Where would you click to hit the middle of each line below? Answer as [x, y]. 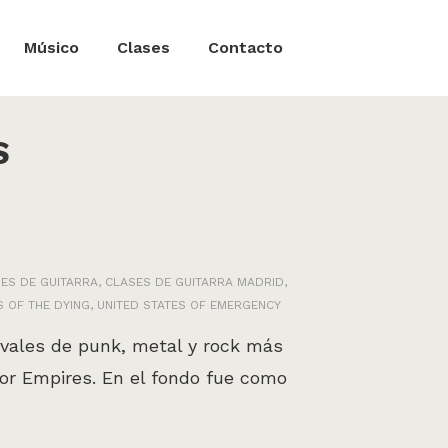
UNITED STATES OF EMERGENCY [189, 305]
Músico [51, 47]
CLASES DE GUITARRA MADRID [194, 282]
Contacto [245, 47]
